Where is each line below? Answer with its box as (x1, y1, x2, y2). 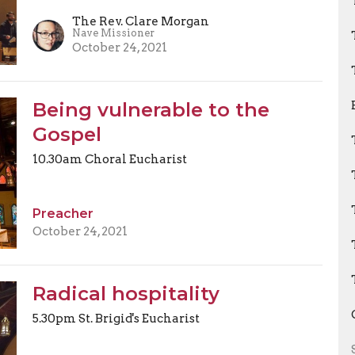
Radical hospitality (32, 282, 219, 306)
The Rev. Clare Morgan (71, 13, 209, 29)
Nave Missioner (71, 26, 155, 39)
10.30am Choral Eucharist (32, 151, 187, 166)
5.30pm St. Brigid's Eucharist (32, 311, 200, 326)
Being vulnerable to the (32, 97, 269, 121)
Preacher (32, 206, 94, 222)
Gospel (32, 122, 101, 146)
